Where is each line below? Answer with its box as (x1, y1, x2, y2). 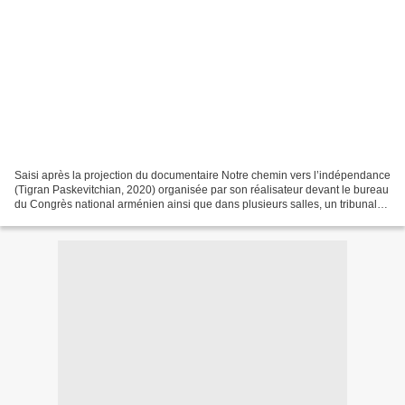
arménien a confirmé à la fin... (14, 212, 159, 225)
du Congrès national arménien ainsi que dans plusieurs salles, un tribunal (14, 197, 377, 211)
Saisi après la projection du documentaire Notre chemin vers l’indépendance (14, 168, 391, 182)
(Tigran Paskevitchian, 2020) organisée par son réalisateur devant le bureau (14, 183, 389, 196)
